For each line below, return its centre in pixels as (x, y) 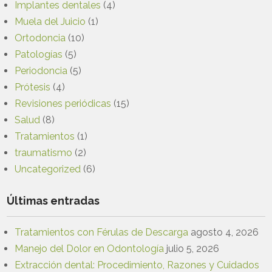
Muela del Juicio (50, 21)
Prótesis (33, 87)
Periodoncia (41, 70)
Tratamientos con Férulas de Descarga (102, 232)
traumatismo (44, 152)
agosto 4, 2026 (225, 232)
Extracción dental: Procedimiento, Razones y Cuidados (137, 265)
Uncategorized (48, 169)
